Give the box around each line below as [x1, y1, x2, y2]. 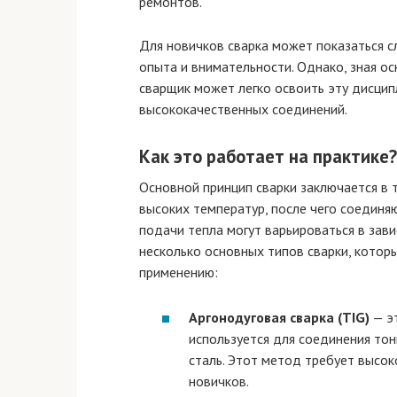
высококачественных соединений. [139, 100, 347, 119]
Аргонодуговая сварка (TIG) [189, 307, 370, 326]
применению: [139, 262, 218, 281]
